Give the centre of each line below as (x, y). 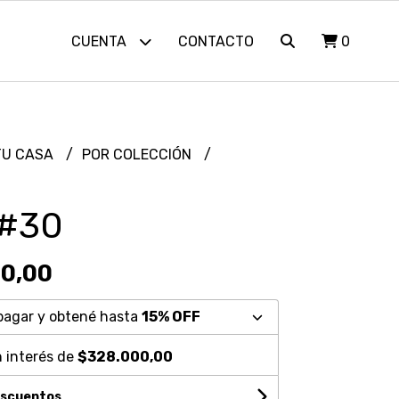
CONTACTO (216, 41)
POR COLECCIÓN (138, 155)
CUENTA (100, 41)
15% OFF (171, 317)
